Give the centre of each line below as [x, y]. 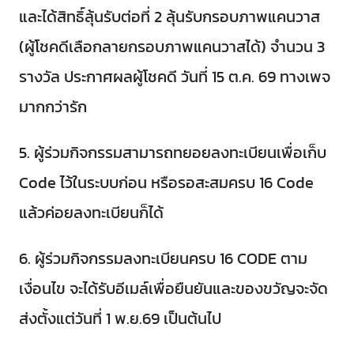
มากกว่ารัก [53, 107]
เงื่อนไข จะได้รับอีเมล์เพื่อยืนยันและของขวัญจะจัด [173, 289]
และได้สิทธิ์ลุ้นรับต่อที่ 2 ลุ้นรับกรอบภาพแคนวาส [169, 17]
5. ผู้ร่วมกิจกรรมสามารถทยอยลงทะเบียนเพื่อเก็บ [173, 153]
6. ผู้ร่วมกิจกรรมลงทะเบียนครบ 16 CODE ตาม [163, 259]
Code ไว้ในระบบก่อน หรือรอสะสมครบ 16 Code [166, 183]
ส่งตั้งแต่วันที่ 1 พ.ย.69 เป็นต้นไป [120, 319]
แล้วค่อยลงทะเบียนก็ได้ [91, 213]
